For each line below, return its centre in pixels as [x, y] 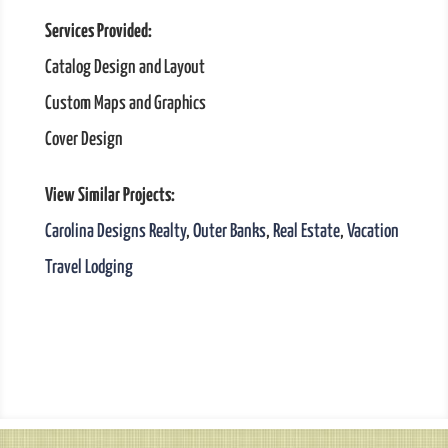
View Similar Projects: [109, 196]
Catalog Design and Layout [124, 68]
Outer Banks [229, 232]
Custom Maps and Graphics [125, 104]
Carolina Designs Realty [115, 232]
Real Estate [306, 232]
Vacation [372, 232]
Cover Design [83, 140]
